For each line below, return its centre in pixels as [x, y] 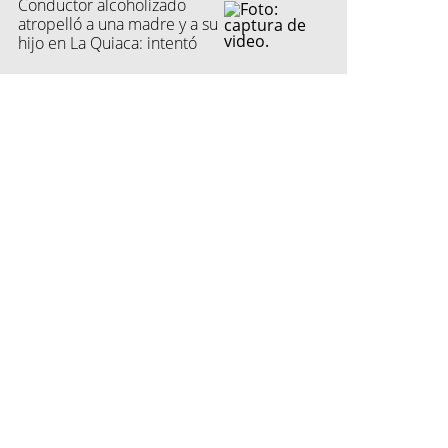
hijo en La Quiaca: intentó [107, 43]
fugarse [44, 62]
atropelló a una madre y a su [118, 24]
